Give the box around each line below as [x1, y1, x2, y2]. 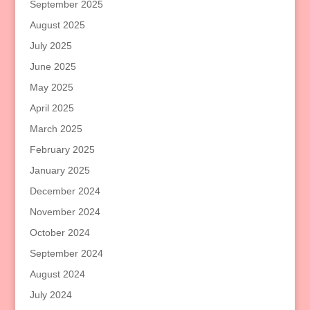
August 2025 [29, 19, 85, 31]
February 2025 [29, 144, 95, 156]
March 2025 [29, 123, 82, 135]
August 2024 [29, 268, 85, 280]
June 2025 [29, 61, 76, 73]
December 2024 [29, 185, 100, 197]
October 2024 [29, 227, 90, 239]
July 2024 [29, 289, 72, 301]
